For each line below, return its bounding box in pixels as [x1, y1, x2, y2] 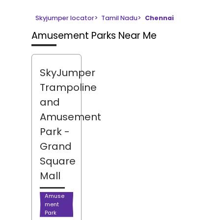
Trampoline [40, 81, 97, 95]
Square [40, 154, 76, 168]
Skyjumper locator [35, 14, 94, 23]
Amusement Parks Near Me [31, 29, 157, 43]
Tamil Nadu [101, 14, 138, 23]
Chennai [144, 14, 174, 23]
